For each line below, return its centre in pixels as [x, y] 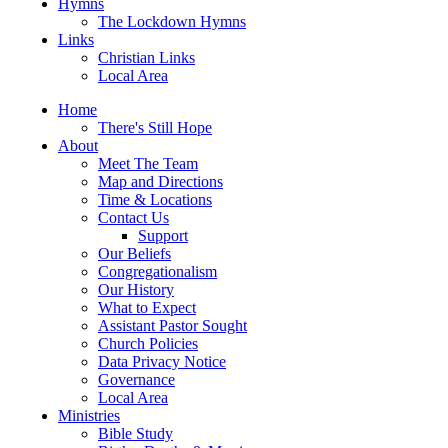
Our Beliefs [134, 253]
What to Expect [147, 307]
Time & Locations [155, 199]
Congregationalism [157, 271]
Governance [136, 379]
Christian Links [146, 57]
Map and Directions [160, 181]
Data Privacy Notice [162, 361]
